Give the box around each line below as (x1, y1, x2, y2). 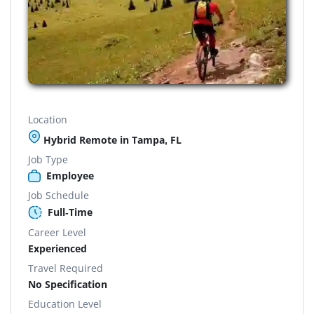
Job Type (28, 152, 68, 166)
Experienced (28, 241, 87, 255)
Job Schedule (28, 188, 89, 202)
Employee (46, 168, 94, 182)
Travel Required (28, 261, 103, 275)
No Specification (28, 277, 107, 291)
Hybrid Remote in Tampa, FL (41, 132, 182, 146)
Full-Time (48, 205, 93, 219)
